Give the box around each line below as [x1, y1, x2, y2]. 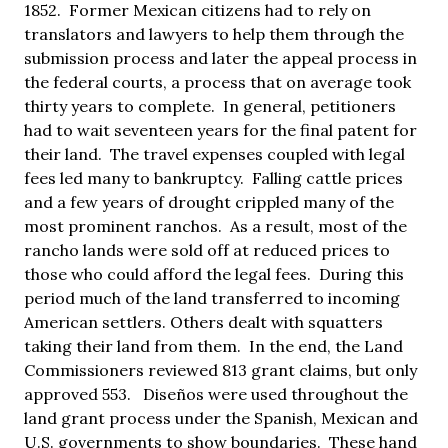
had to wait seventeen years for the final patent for [24, 119, 417, 140]
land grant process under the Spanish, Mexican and [24, 407, 418, 428]
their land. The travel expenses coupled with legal [24, 143, 405, 164]
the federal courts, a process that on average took [24, 71, 411, 92]
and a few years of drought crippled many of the [24, 191, 394, 212]
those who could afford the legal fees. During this [24, 263, 404, 284]
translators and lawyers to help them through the [24, 23, 404, 44]
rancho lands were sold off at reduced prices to [24, 239, 390, 260]
